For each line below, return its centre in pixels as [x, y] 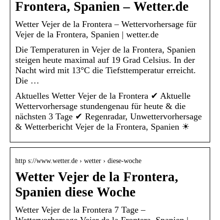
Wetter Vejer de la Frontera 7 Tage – [80, 210]
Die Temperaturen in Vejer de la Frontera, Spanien [105, 50]
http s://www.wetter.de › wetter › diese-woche [78, 161]
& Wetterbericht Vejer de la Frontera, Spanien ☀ [102, 127]
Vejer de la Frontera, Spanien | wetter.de [87, 35]
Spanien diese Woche [75, 192]
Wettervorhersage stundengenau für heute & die [100, 106]
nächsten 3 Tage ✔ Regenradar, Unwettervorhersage [109, 117]
